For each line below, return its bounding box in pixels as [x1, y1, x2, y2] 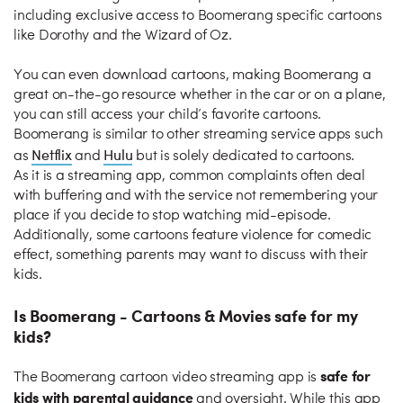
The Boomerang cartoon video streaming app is [13, 371, 320, 385]
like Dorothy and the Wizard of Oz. [13, 29, 232, 43]
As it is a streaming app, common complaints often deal [13, 169, 365, 184]
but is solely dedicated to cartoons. [132, 149, 354, 164]
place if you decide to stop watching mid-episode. [13, 209, 331, 223]
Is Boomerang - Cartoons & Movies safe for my [13, 304, 358, 327]
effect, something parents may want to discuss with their [13, 248, 368, 263]
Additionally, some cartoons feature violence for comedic [13, 228, 372, 243]
